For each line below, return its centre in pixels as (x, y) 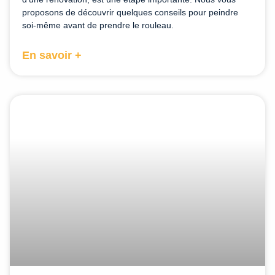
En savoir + (52, 55)
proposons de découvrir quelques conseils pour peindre (130, 12)
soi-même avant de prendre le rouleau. (98, 25)
